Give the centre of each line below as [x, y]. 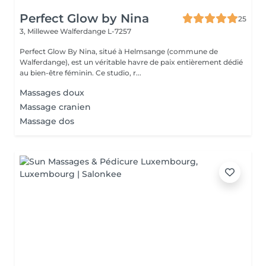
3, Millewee [40, 31]
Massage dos [47, 121]
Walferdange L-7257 [96, 31]
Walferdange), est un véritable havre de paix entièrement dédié [131, 62]
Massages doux [52, 93]
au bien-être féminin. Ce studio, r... [118, 73]
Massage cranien [55, 107]
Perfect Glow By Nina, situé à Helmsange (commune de [119, 51]
